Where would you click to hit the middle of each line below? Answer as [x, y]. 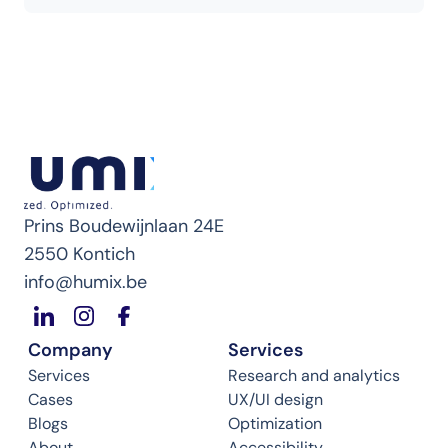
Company [70, 350]
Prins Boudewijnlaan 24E [124, 226]
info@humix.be [85, 282]
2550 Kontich [79, 254]
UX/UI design [275, 399]
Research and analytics [314, 375]
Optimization [275, 423]
